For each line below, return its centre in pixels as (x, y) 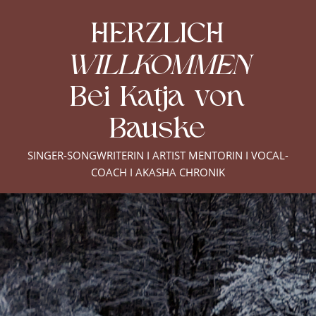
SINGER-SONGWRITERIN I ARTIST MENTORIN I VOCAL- (158, 155)
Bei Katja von (158, 99)
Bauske (158, 130)
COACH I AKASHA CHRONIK (158, 172)
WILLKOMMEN (158, 67)
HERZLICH (158, 35)
